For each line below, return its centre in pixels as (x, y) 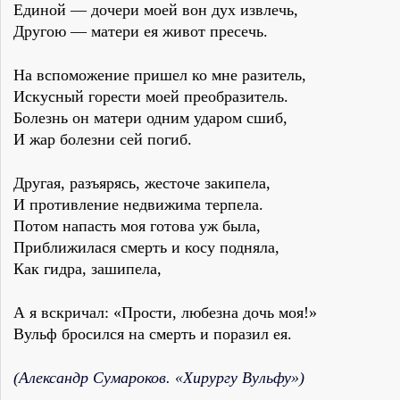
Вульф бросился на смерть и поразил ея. (153, 334)
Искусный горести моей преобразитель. (151, 97)
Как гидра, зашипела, (87, 269)
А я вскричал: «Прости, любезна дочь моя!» (165, 313)
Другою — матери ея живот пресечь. (141, 32)
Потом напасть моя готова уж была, (137, 226)
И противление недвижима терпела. (138, 205)
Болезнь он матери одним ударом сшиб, (150, 118)
